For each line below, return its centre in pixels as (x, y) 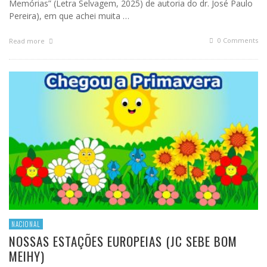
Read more (28, 41)
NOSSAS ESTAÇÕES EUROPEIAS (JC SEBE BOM (123, 241)
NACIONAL (26, 224)
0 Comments (237, 41)
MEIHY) (27, 256)
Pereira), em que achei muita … (69, 16)
